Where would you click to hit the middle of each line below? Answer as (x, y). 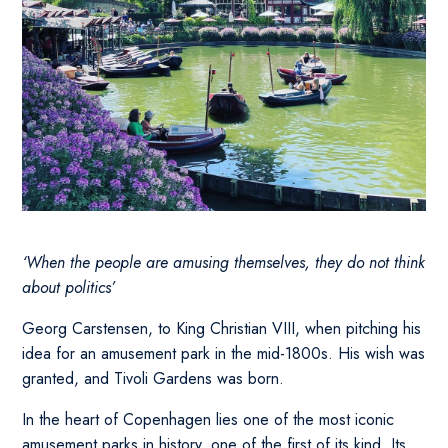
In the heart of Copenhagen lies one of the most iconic (208, 420)
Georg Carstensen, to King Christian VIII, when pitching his (222, 329)
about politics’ (69, 288)
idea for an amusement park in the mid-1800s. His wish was (224, 354)
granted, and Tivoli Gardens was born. (153, 379)
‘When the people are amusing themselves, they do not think (224, 263)
